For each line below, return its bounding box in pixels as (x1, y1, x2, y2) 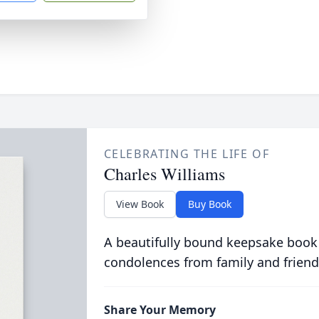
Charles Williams (103, 162, 225, 185)
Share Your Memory (103, 302, 216, 318)
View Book (115, 197, 164, 211)
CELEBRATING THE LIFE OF (103, 146, 270, 162)
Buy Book (187, 197, 231, 211)
